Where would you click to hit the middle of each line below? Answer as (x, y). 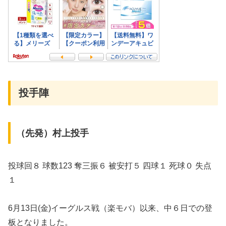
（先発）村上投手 (52, 133)
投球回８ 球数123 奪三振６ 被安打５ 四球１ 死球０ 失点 (110, 165)
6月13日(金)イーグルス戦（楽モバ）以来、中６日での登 (110, 208)
